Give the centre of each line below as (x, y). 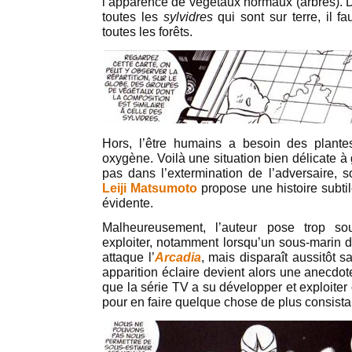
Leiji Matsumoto (150, 188)
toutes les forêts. (147, 32)
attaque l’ (128, 257)
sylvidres (188, 17)
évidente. (128, 203)
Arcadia (178, 257)
